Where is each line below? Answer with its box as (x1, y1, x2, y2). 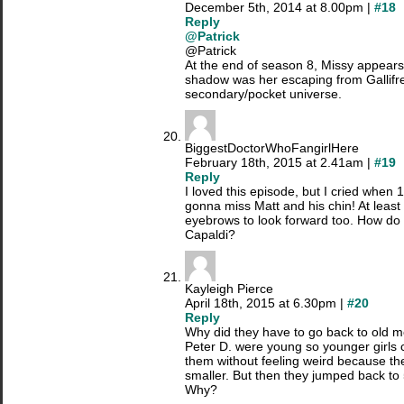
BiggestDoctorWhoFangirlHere (185, 141, 359, 156)
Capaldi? (185, 227, 235, 243)
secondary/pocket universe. (185, 87, 342, 102)
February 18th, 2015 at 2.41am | (185, 155, 374, 170)
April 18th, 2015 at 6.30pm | (185, 296, 347, 311)
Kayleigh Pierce (185, 281, 273, 297)
